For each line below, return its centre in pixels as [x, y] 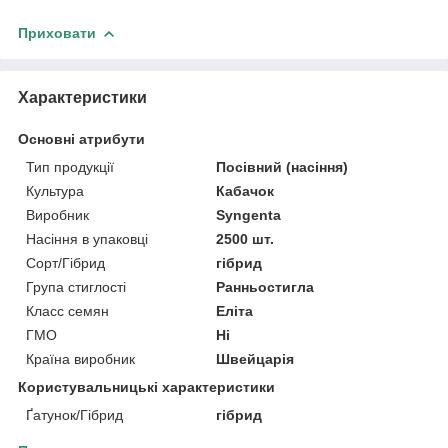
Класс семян [67, 310]
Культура [55, 190]
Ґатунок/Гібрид [74, 414]
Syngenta [249, 214]
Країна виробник [80, 358]
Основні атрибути [81, 138]
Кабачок [245, 190]
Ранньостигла [265, 286]
